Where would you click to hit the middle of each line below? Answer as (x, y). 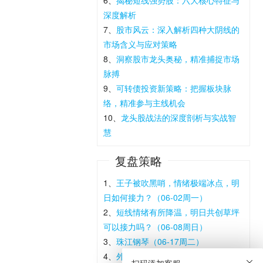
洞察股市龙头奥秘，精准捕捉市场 (178, 58)
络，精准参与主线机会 (145, 102)
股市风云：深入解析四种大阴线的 (178, 29)
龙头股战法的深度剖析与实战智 (179, 117)
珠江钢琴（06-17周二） (160, 241)
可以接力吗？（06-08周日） (156, 226)
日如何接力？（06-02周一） (156, 197)
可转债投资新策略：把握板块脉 (174, 88)
